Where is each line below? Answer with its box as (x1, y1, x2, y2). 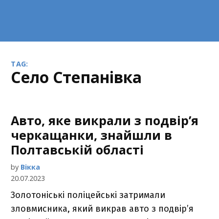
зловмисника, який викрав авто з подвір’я (11, 203, 194, 214)
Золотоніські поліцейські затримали (11, 190, 166, 200)
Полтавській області (11, 141, 144, 158)
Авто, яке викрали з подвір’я (11, 112, 199, 129)
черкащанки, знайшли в (11, 127, 173, 143)
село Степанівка (21, 66, 142, 88)
